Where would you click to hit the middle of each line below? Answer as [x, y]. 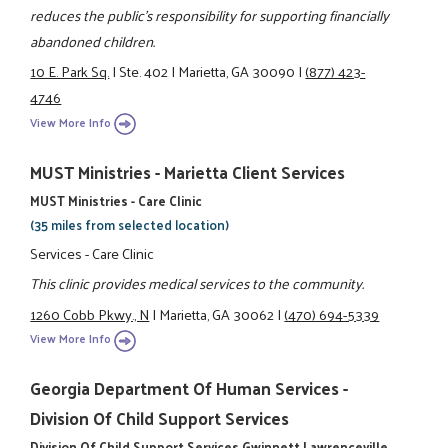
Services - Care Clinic [92, 253]
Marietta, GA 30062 [217, 313]
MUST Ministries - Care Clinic [116, 200]
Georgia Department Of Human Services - [189, 388]
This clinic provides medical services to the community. [197, 283]
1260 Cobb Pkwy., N [90, 313]
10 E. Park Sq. [70, 71]
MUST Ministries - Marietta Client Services [188, 171]
